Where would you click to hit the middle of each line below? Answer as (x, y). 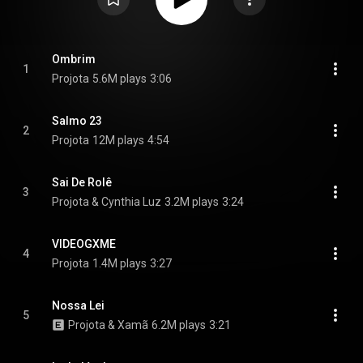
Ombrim (74, 59)
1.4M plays (120, 263)
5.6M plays (120, 79)
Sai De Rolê (82, 182)
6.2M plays (179, 325)
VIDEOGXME (84, 244)
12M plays (118, 140)
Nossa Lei (78, 305)
